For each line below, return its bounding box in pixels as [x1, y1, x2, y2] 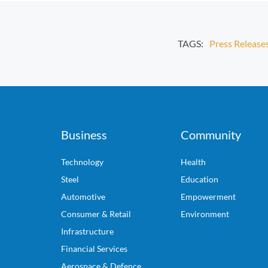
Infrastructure [61, 226, 114, 236]
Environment [181, 209, 229, 219]
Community [181, 127, 241, 142]
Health [181, 157, 206, 167]
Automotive [61, 191, 105, 202]
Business [61, 127, 107, 142]
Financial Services [61, 243, 127, 254]
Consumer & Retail [61, 209, 131, 219]
